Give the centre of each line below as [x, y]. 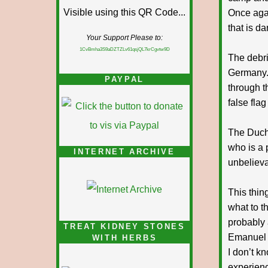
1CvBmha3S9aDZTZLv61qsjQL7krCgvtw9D [124, 49]
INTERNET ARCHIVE [124, 152]
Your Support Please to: [124, 38]
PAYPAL [124, 79]
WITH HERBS [124, 238]
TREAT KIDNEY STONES [124, 226]
